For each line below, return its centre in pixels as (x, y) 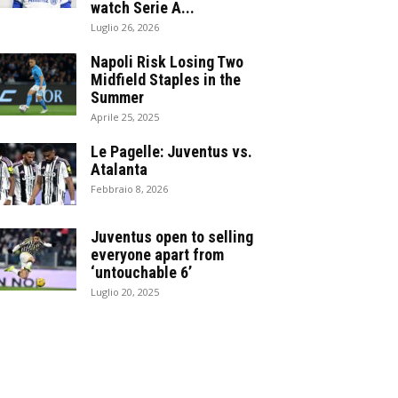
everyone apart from (157, 255)
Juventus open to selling (172, 237)
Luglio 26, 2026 (125, 27)
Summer (117, 97)
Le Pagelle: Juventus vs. (171, 151)
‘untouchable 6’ (141, 272)
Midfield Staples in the (166, 80)
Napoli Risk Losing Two (167, 62)
